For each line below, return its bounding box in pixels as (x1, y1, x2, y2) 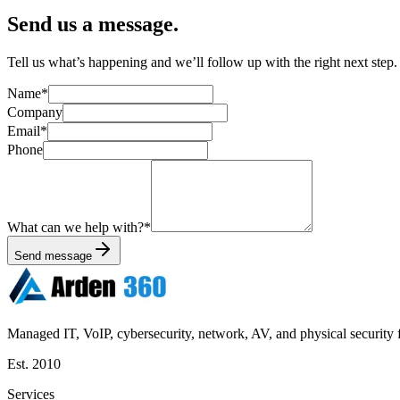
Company (7, 104, 62, 120)
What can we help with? (7, 219, 144, 235)
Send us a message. (7, 12, 179, 36)
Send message (14, 248, 92, 262)
